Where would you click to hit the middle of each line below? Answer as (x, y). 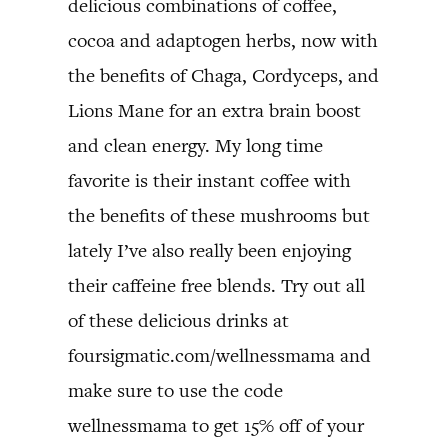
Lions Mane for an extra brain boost (214, 110)
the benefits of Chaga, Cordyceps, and (223, 75)
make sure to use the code (175, 390)
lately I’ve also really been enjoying (209, 250)
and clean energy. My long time (195, 145)
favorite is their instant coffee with (209, 180)
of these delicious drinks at (178, 320)
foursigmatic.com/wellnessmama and (219, 355)
